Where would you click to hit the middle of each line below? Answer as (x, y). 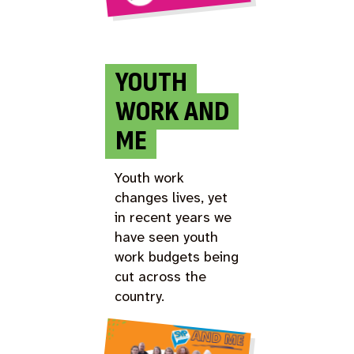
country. (140, 296)
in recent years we (173, 217)
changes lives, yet (171, 197)
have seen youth (167, 237)
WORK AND (172, 111)
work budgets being (177, 256)
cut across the (161, 276)
